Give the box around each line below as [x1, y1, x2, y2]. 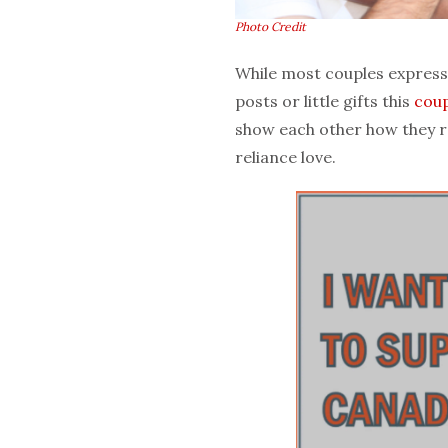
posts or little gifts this [235, 90, 414, 111]
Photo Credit [235, 18, 306, 34]
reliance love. [235, 146, 336, 167]
